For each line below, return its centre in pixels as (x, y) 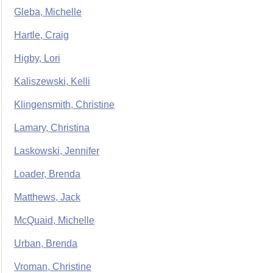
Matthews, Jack (47, 197)
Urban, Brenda (46, 244)
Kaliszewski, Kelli (52, 82)
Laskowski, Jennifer (57, 151)
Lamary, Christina (52, 128)
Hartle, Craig (41, 35)
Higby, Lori (37, 58)
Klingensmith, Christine (64, 105)
